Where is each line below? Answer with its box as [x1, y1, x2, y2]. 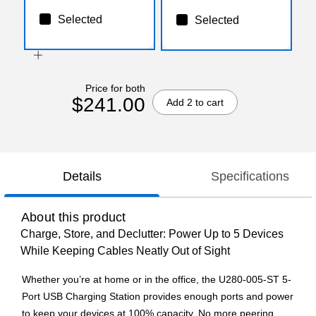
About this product [21, 210, 126, 225]
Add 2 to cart [166, 96, 224, 108]
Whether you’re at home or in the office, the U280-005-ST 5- [22, 274, 291, 286]
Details [62, 169, 102, 184]
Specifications [210, 169, 289, 184]
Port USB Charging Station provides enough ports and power [22, 291, 293, 303]
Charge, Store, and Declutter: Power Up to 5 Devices [20, 228, 284, 241]
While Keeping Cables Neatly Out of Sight [20, 245, 230, 257]
